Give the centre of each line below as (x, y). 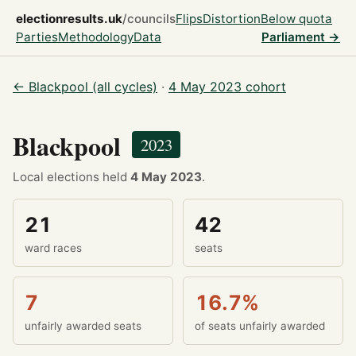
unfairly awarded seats (83, 326)
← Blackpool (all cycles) (85, 86)
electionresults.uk (69, 19)
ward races (54, 248)
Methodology (96, 37)
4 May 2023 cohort (227, 86)
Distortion (232, 19)
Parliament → (301, 37)
